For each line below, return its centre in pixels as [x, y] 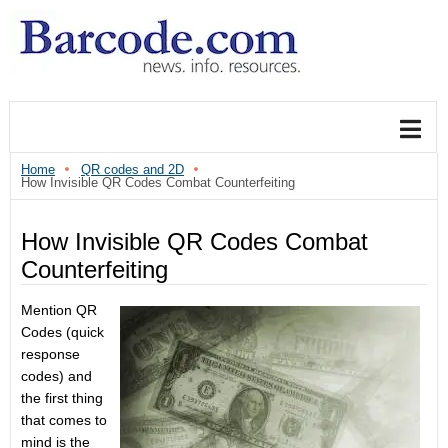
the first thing [62, 398]
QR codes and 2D [132, 169]
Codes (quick [62, 332]
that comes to [64, 420]
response [50, 354]
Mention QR [59, 310]
